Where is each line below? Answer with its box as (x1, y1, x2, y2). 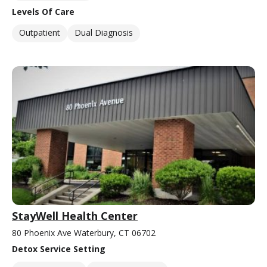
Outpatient (19, 27, 60, 39)
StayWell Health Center (12, 209, 138, 223)
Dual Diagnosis (74, 27, 133, 39)
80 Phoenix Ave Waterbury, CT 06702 (12, 227, 156, 239)
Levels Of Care (12, 6, 74, 18)
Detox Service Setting (12, 243, 105, 255)
